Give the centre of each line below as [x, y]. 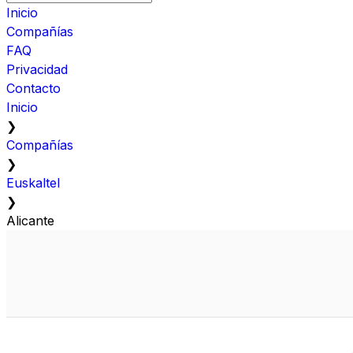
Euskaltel [33, 182]
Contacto [33, 88]
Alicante [30, 220]
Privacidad [37, 69]
